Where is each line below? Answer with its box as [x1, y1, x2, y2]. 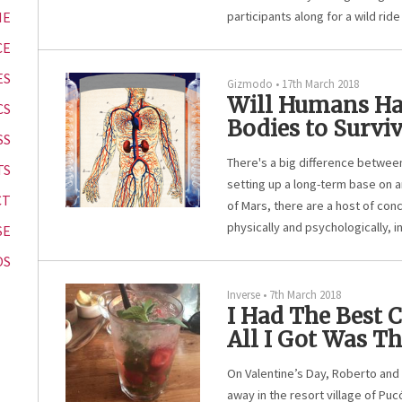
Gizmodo [227, 76, 273, 91]
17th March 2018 [282, 76, 359, 91]
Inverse [227, 287, 260, 301]
